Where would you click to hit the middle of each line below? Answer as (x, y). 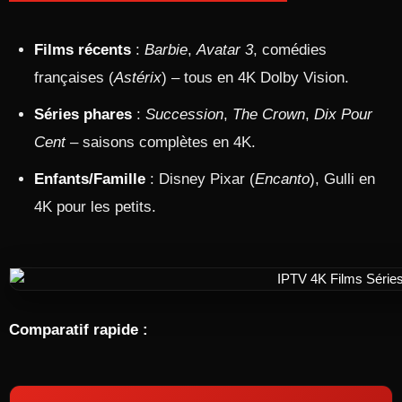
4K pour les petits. (95, 207)
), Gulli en (342, 179)
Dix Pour (343, 114)
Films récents (83, 50)
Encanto (282, 179)
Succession (184, 114)
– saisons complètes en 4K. (161, 142)
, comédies (290, 50)
